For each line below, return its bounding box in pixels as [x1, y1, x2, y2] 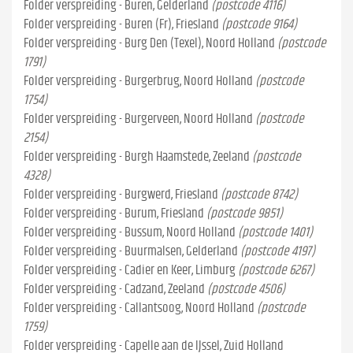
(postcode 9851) [206, 206, 283, 220]
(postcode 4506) [207, 282, 285, 295]
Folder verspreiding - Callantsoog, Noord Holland [24, 301, 255, 314]
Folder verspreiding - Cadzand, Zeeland [24, 282, 205, 295]
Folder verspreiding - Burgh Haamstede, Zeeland [24, 150, 250, 163]
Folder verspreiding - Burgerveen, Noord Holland [24, 112, 253, 125]
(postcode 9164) [221, 17, 297, 31]
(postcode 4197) [240, 244, 315, 258]
